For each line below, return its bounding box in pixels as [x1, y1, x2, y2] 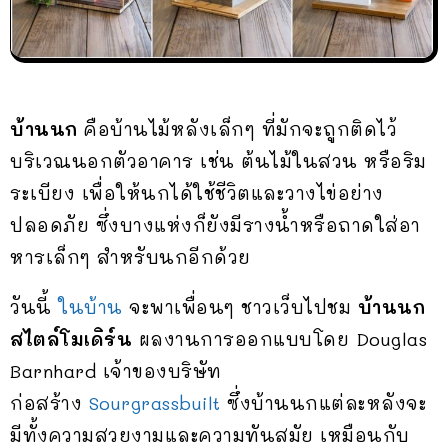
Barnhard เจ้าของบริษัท [10, 359, 222, 384]
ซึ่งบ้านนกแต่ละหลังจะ [220, 391, 427, 416]
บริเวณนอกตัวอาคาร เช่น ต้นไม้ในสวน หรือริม [10, 149, 427, 174]
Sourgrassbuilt [88, 391, 221, 416]
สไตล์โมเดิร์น [10, 327, 132, 352]
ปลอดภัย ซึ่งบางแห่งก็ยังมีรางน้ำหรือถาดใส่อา [10, 213, 421, 238]
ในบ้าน [51, 295, 123, 320]
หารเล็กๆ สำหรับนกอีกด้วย [10, 245, 251, 270]
